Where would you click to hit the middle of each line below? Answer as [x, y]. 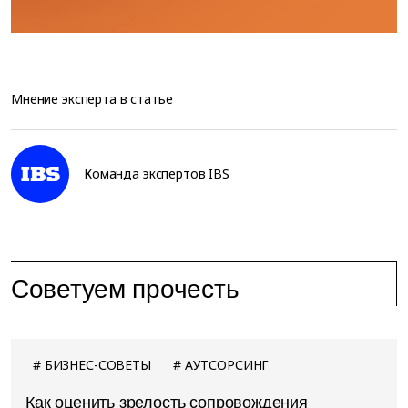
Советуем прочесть [125, 289]
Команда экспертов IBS [157, 173]
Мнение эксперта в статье [92, 98]
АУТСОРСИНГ [227, 364]
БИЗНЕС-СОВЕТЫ [97, 364]
